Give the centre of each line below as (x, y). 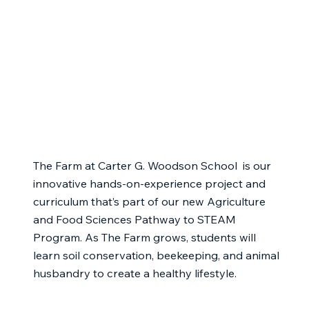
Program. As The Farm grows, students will (144, 237)
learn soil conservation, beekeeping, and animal (156, 255)
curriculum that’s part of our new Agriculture (149, 201)
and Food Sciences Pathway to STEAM (134, 219)
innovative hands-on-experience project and (149, 183)
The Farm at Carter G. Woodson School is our (152, 166)
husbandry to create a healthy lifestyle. (134, 273)
